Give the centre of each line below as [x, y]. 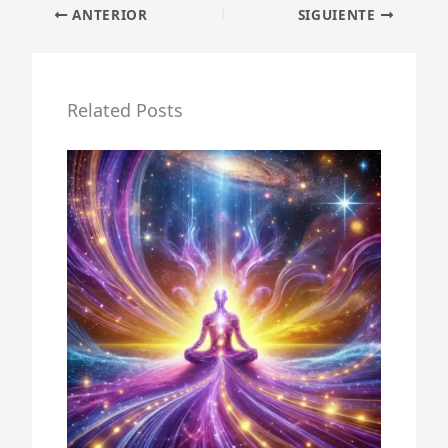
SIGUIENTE [339, 15]
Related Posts [125, 110]
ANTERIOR [107, 15]
